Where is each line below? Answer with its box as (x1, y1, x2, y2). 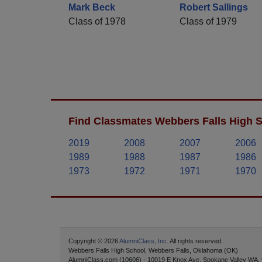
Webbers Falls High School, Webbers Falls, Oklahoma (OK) (68, 247, 238, 254)
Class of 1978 (68, 16, 126, 27)
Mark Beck (68, 2, 115, 13)
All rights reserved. (168, 237, 223, 245)
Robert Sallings (180, 2, 248, 13)
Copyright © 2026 (68, 237, 119, 245)
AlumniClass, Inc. (119, 237, 168, 245)
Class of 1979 (180, 16, 237, 27)
